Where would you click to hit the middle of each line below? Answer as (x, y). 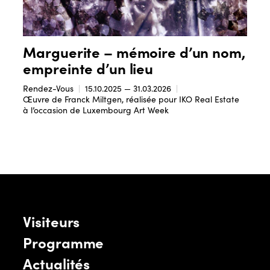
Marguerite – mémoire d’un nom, (134, 52)
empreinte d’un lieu (88, 68)
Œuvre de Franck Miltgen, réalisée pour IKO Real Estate (131, 99)
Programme (64, 242)
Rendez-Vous (49, 89)
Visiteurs (52, 221)
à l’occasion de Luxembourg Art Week (96, 110)
